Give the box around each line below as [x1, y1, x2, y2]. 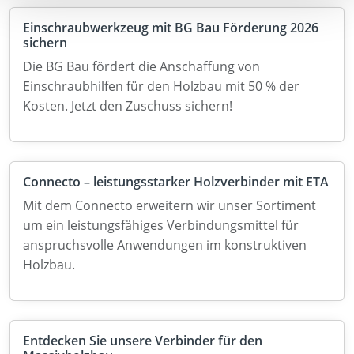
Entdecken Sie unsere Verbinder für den [23, 331, 262, 349]
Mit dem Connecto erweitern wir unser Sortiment [23, 196, 316, 214]
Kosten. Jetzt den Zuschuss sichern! [23, 96, 232, 115]
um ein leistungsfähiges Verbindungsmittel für [23, 216, 299, 234]
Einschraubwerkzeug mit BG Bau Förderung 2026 [23, 18, 318, 36]
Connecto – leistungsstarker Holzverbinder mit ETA [23, 172, 329, 190]
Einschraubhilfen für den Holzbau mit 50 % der [23, 77, 299, 95]
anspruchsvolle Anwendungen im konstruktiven [23, 235, 307, 254]
